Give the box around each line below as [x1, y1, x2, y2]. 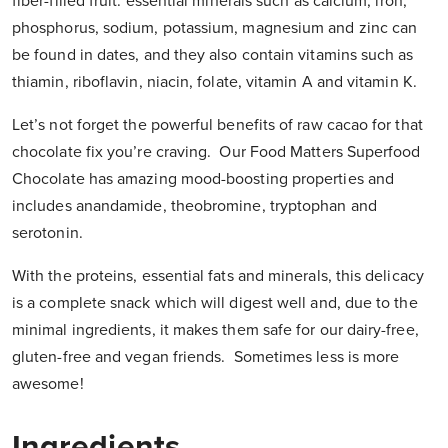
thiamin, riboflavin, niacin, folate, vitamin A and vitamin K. [12, 72, 417, 93]
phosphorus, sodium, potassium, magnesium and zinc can [12, 18, 418, 39]
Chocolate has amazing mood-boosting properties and [12, 169, 394, 190]
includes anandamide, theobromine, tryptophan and [12, 196, 377, 217]
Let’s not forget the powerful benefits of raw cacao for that [12, 115, 423, 136]
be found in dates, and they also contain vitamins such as [12, 45, 414, 66]
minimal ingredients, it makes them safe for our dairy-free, [12, 320, 419, 341]
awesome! [12, 374, 84, 395]
